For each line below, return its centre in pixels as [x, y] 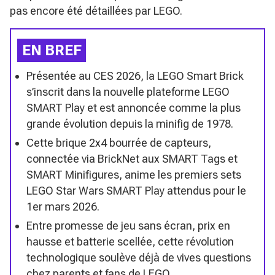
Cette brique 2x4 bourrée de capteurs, [119, 142]
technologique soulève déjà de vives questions [139, 257]
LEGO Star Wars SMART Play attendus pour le [136, 190]
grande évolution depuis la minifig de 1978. [130, 123]
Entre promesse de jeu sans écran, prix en [128, 225]
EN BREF [52, 50]
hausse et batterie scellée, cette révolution [130, 241]
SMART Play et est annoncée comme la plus [134, 107]
